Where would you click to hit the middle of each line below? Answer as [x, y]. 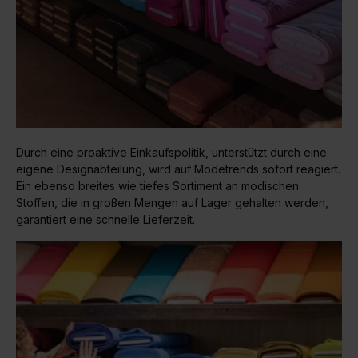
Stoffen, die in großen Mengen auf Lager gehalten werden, [172, 202]
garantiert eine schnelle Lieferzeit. [105, 219]
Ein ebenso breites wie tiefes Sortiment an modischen [157, 185]
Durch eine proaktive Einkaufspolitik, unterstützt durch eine [171, 152]
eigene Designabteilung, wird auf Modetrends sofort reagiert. [178, 169]
